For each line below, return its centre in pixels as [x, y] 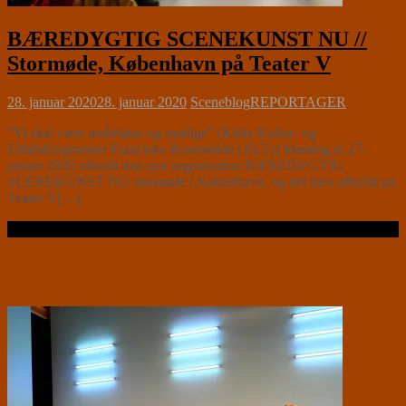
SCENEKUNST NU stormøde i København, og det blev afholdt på [201, 182]
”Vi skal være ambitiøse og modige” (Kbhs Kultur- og [162, 133]
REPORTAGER [298, 102]
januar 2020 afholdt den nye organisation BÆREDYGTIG [175, 166]
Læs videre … [48, 229]
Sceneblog [220, 102]
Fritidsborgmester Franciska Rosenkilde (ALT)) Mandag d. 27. [187, 150]
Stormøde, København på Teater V [169, 64]
